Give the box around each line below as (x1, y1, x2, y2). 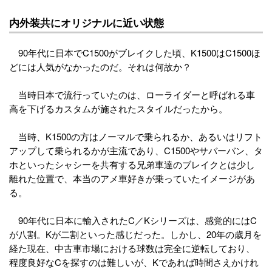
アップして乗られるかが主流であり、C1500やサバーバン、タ (9, 143, 263, 157)
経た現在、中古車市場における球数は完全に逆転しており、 (9, 241, 255, 254)
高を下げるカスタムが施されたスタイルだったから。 (9, 101, 228, 115)
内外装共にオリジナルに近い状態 (9, 15, 164, 30)
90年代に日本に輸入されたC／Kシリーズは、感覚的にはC (9, 213, 257, 226)
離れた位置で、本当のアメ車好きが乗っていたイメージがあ (9, 171, 255, 185)
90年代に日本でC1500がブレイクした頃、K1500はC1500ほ (9, 46, 260, 59)
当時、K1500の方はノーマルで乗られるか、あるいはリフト (9, 129, 262, 143)
